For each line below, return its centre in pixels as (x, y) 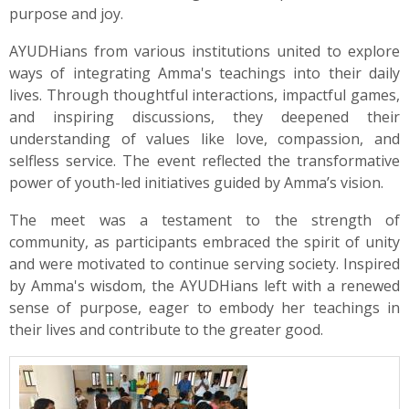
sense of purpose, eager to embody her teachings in (204, 308)
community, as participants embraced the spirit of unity (204, 242)
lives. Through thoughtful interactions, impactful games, (204, 95)
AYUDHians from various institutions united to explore (204, 52)
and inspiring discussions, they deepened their (204, 117)
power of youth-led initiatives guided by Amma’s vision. (196, 183)
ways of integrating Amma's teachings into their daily (204, 73)
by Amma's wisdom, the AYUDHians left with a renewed (204, 286)
